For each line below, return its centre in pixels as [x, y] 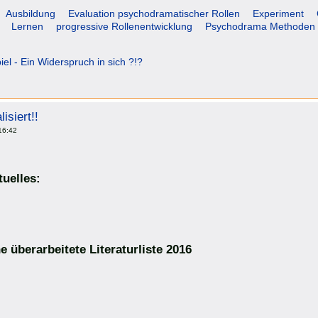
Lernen [27, 26]
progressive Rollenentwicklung [124, 26]
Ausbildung [31, 13]
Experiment [278, 13]
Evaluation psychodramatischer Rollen [154, 13]
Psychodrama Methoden [260, 26]
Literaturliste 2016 [141, 249]
